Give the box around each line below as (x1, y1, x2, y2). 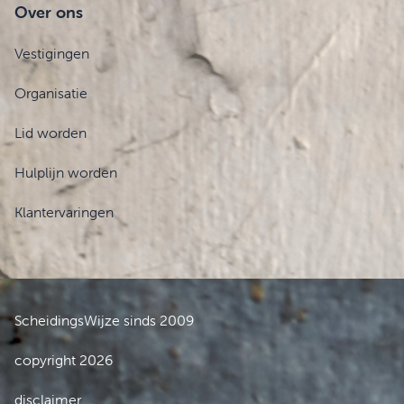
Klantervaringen (14, 203, 114, 222)
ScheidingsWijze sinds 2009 (14, 311, 194, 330)
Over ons (14, 2, 83, 23)
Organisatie (14, 84, 87, 103)
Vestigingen (14, 44, 89, 63)
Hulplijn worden (14, 163, 117, 182)
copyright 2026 (14, 351, 113, 370)
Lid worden (14, 124, 87, 142)
